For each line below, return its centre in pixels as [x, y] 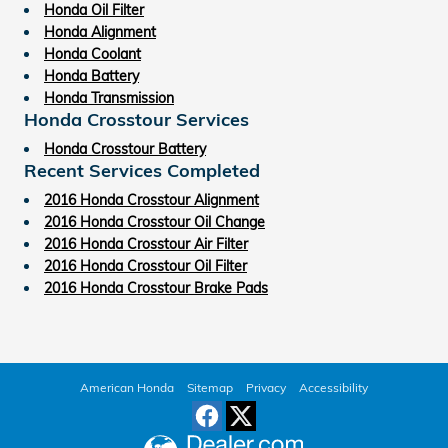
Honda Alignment [100, 31]
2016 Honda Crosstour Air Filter [146, 243]
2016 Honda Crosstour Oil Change [154, 221]
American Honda [127, 387]
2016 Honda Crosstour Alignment [151, 199]
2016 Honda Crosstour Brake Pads [156, 287]
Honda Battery [91, 75]
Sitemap [210, 387]
